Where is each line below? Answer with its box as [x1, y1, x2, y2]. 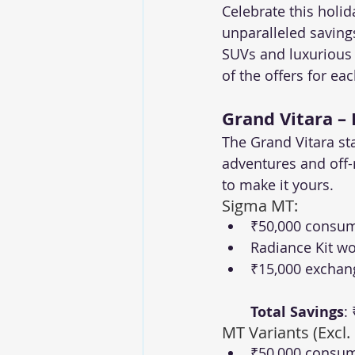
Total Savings [250, 302, 344, 323]
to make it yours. [222, 175, 334, 195]
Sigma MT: [222, 195, 298, 217]
